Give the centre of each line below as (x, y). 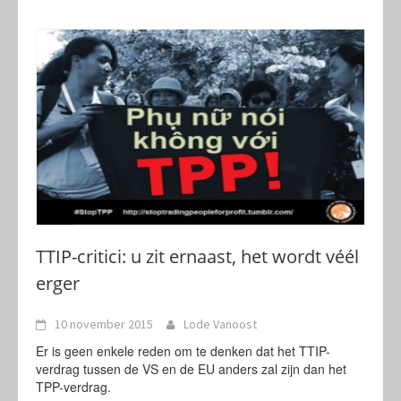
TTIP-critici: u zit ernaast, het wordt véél (197, 256)
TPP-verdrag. (73, 387)
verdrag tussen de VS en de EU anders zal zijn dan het (191, 369)
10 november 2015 (104, 324)
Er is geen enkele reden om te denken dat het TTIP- (183, 351)
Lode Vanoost (220, 324)
